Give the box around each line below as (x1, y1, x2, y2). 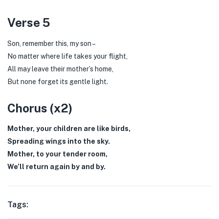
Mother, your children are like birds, (7, 125, 131, 132)
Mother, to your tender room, (7, 150, 108, 158)
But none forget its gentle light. (7, 77, 108, 86)
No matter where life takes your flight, (7, 52, 128, 60)
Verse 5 (7, 16, 50, 29)
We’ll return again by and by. (7, 163, 106, 171)
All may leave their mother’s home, (7, 65, 113, 73)
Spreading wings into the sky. (7, 137, 110, 145)
